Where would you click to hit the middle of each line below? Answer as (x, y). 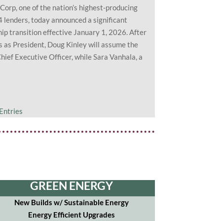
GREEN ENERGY (72, 186)
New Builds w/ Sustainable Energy (72, 203)
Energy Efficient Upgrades (72, 215)
